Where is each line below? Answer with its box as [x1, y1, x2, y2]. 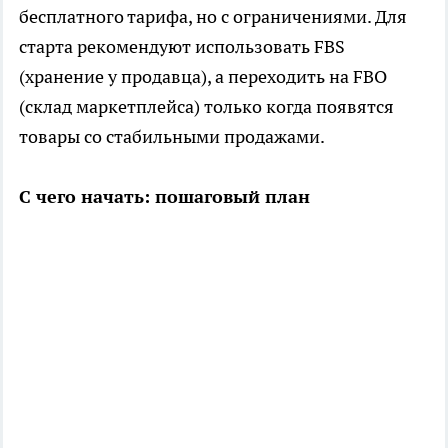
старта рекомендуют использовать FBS [19, 35, 345, 59]
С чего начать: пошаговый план [19, 185, 310, 209]
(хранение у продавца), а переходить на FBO [19, 65, 387, 89]
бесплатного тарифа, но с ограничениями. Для [19, 5, 407, 29]
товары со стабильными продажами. [19, 125, 325, 149]
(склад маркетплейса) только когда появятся [19, 95, 394, 119]
